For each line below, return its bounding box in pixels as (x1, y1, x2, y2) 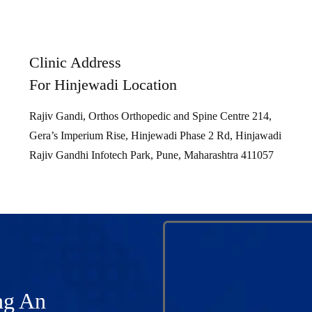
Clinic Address (29, 53, 121, 71)
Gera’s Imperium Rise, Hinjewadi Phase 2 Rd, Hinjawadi (29, 129, 281, 141)
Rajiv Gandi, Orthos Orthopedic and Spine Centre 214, (29, 109, 272, 122)
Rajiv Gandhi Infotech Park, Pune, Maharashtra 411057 (29, 148, 274, 161)
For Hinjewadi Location (29, 75, 177, 93)
